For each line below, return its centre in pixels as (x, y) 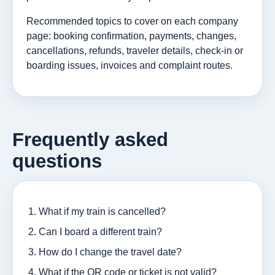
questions (57, 161)
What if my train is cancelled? (102, 211)
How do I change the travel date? (110, 252)
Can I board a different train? (100, 231)
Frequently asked (90, 139)
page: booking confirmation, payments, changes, (131, 36)
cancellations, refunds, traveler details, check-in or (135, 50)
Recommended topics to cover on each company (132, 21)
